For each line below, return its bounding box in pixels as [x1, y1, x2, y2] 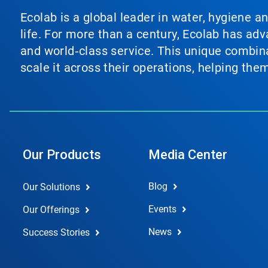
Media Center [148, 147, 227, 162]
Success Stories [23, 227, 90, 238]
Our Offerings [23, 204, 80, 215]
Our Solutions [23, 181, 80, 193]
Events [148, 203, 176, 215]
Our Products [23, 147, 101, 162]
